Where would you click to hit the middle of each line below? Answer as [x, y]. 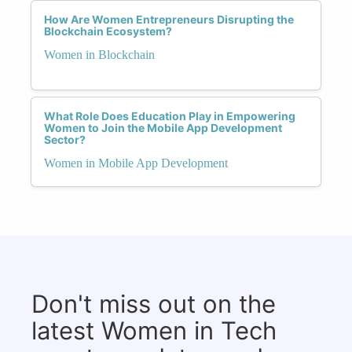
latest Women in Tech [154, 330]
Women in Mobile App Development [136, 163]
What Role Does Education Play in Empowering [170, 115]
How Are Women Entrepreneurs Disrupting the [169, 19]
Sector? [65, 139]
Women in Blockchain [99, 54]
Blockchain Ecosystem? [108, 31]
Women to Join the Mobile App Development [163, 127]
